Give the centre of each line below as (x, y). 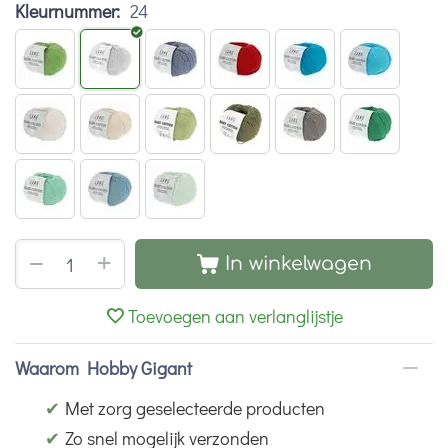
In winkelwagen (298, 263)
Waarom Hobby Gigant (103, 368)
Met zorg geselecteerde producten (195, 408)
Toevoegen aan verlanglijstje (235, 316)
